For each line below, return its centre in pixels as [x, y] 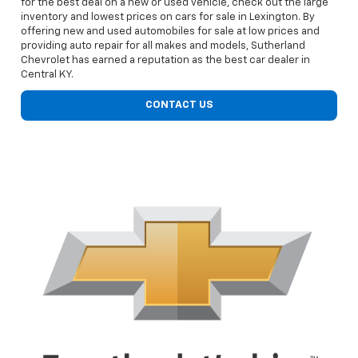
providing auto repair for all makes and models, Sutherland [163, 46]
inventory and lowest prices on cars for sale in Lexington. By [168, 18]
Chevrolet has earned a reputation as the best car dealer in [165, 61]
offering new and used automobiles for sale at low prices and [170, 32]
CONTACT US [179, 105]
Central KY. [47, 75]
